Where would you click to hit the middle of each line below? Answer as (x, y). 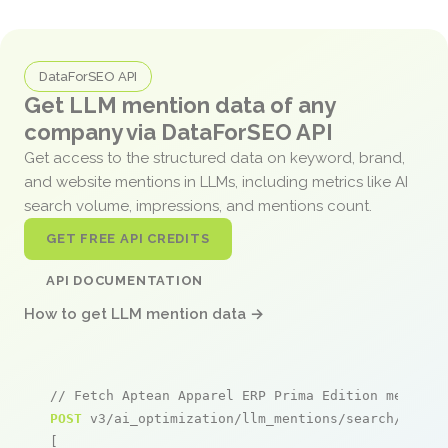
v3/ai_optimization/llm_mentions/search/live (258, 418)
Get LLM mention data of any (179, 104)
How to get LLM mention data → (144, 313)
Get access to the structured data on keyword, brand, (214, 157)
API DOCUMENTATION (125, 280)
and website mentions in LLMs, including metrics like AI (216, 181)
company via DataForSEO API (178, 131)
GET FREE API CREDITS (128, 238)
